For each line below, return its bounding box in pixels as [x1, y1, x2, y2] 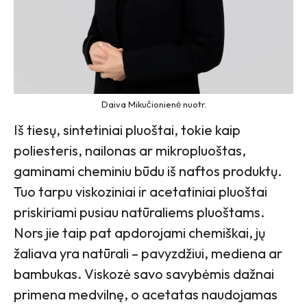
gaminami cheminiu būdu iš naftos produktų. [14, 162, 282, 180]
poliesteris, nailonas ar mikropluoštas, [14, 142, 246, 160]
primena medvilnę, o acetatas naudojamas [14, 286, 278, 304]
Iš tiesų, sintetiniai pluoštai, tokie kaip [14, 121, 241, 139]
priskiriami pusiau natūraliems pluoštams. [14, 204, 265, 221]
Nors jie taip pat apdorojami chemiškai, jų [14, 224, 265, 242]
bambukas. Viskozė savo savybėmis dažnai [14, 265, 274, 283]
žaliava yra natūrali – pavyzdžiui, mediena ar [14, 245, 282, 262]
